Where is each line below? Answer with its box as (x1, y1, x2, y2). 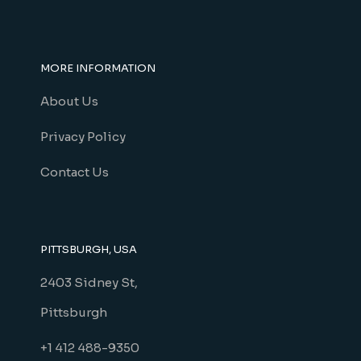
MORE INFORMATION (39, 61, 156, 75)
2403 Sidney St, (39, 275, 138, 290)
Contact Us (39, 164, 109, 180)
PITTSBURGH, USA (39, 243, 137, 256)
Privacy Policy (39, 129, 126, 144)
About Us (39, 93, 98, 109)
